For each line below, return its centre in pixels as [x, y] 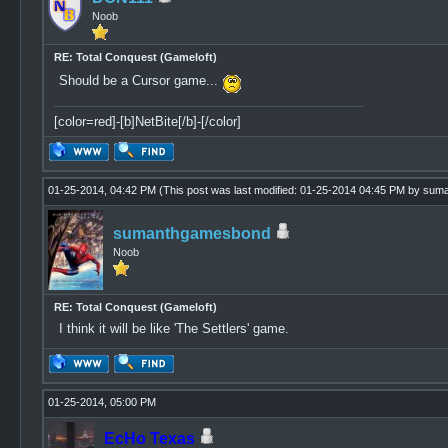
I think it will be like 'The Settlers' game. [173, 328]
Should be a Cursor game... [140, 81]
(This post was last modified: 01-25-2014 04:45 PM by [290, 190]
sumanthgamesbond [191, 233]
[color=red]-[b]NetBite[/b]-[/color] [147, 121]
